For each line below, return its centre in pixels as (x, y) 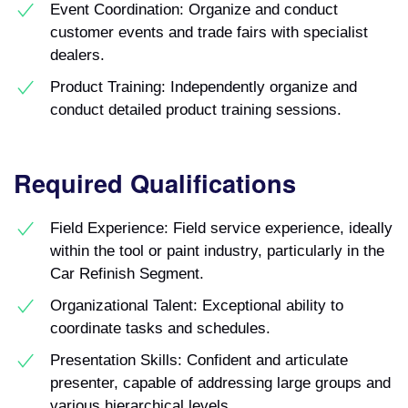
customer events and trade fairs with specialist (209, 31)
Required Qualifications (155, 182)
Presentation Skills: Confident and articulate (199, 359)
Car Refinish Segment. (127, 273)
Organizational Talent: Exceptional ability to (197, 305)
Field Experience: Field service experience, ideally (221, 227)
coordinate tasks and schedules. (160, 327)
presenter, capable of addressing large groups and (220, 382)
